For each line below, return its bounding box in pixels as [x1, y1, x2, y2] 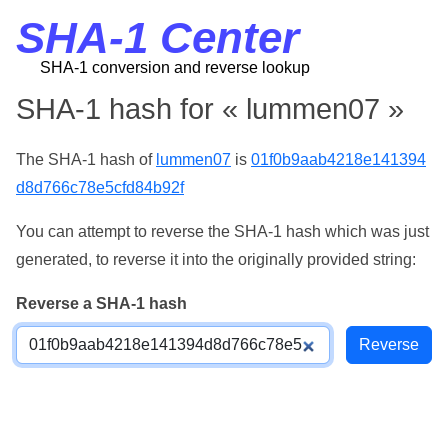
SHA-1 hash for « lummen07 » [16, 93, 404, 125]
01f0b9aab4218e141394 [251, 151, 426, 168]
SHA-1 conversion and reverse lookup [40, 59, 310, 76]
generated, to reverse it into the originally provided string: [16, 251, 416, 268]
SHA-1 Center [16, 13, 299, 62]
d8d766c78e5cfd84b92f [16, 179, 184, 196]
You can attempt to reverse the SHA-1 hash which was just [16, 223, 429, 240]
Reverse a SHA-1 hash [16, 295, 187, 312]
